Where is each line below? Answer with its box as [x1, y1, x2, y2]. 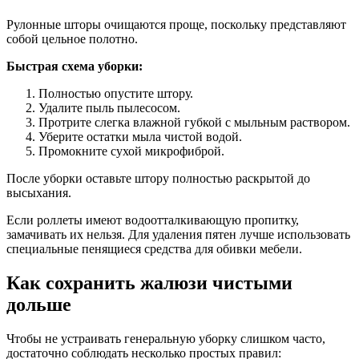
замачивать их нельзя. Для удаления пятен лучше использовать [6, 228, 350, 242]
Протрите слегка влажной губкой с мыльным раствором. [38, 115, 350, 130]
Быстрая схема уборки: [6, 59, 143, 74]
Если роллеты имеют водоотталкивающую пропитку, [6, 213, 299, 228]
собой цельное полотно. [6, 32, 138, 46]
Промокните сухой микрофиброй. [38, 144, 224, 159]
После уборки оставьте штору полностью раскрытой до [6, 171, 310, 186]
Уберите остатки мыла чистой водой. [38, 130, 242, 144]
